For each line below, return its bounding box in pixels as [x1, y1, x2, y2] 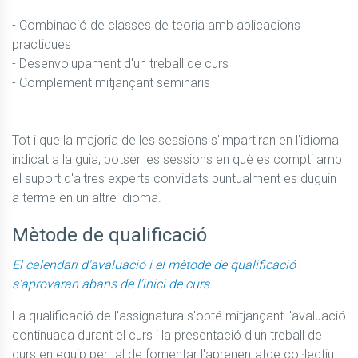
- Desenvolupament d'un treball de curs [12, 56, 229, 72]
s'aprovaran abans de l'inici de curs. [12, 276, 213, 292]
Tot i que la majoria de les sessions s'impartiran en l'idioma [12, 133, 339, 149]
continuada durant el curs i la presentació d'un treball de [12, 328, 322, 344]
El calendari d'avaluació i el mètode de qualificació [12, 257, 296, 273]
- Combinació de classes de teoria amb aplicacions [12, 18, 300, 34]
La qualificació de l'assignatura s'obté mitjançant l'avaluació [12, 308, 346, 324]
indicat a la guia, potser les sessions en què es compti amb [12, 152, 342, 168]
